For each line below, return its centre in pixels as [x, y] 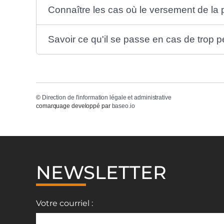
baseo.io [123, 106]
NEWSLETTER [101, 172]
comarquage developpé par [74, 106]
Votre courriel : [64, 203]
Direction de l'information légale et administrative [106, 97]
